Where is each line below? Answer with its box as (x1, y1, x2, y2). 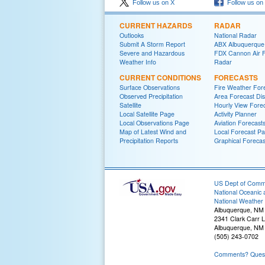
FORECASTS (214, 72, 258, 83)
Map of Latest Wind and (119, 127, 186, 136)
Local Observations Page (119, 118, 189, 127)
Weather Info (119, 57, 156, 66)
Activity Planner (214, 109, 257, 118)
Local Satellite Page (119, 109, 174, 118)
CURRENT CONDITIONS (119, 72, 201, 83)
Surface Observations (119, 83, 180, 92)
